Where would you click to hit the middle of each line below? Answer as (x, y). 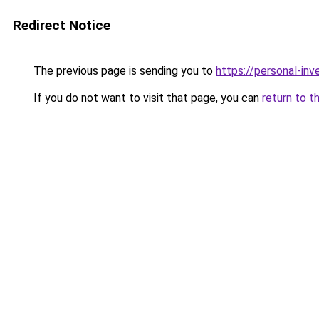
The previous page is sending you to (123, 71)
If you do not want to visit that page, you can (146, 98)
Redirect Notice (62, 25)
